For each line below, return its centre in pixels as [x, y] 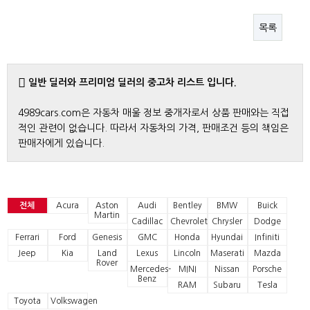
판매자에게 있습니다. [61, 143]
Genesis [107, 237]
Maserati [227, 253]
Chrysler [227, 221]
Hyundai [227, 237]
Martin [107, 215]
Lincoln [188, 253]
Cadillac [147, 221]
